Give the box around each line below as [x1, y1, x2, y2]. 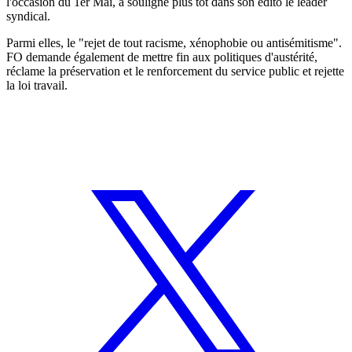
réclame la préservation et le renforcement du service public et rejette [6, 64, 344, 78]
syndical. [6, 9, 50, 23]
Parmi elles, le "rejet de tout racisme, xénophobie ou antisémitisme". [6, 35, 342, 49]
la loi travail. [6, 78, 68, 92]
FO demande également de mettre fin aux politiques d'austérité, [6, 49, 317, 64]
